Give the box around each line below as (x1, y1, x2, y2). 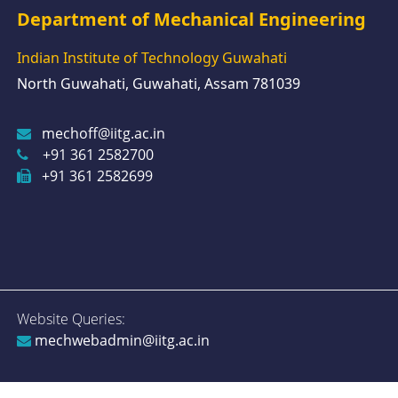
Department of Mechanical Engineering (16, 6, 366, 31)
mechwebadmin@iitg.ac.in (30, 330, 210, 351)
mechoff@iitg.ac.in (41, 123, 165, 144)
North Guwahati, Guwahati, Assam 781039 (16, 74, 300, 94)
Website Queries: (16, 309, 125, 330)
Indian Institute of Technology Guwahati (16, 48, 287, 68)
